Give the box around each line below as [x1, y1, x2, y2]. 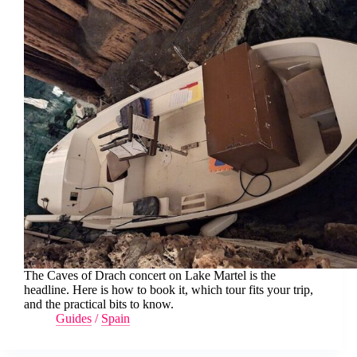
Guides [56, 311, 92, 325]
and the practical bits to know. [24, 296, 174, 311]
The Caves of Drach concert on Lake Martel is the [24, 268, 276, 282]
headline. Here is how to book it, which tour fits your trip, [24, 282, 313, 296]
